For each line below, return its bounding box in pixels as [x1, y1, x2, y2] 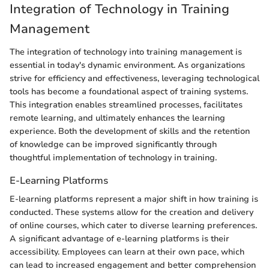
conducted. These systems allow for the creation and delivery [10, 207, 253, 219]
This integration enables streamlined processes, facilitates [10, 98, 243, 110]
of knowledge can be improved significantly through [10, 138, 217, 150]
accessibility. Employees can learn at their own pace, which [10, 246, 244, 258]
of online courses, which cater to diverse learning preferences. [10, 220, 257, 232]
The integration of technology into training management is [10, 46, 242, 58]
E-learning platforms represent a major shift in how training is [10, 193, 258, 205]
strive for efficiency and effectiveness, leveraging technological [10, 72, 259, 84]
